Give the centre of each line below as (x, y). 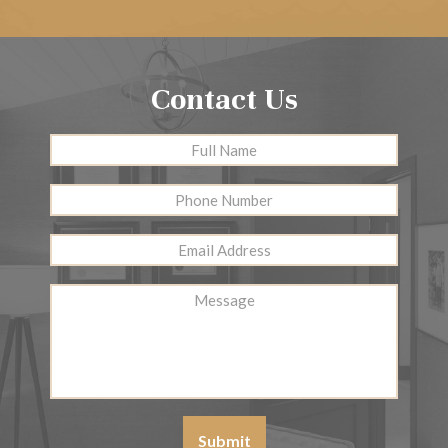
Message (263, 295)
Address (260, 269)
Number (259, 219)
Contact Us (224, 99)
